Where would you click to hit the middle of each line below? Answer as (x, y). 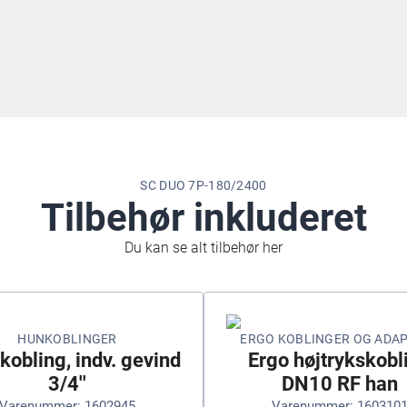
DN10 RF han (340, 384)
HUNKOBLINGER (67, 339)
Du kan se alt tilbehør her (203, 247)
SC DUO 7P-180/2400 (203, 185)
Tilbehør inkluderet (203, 217)
